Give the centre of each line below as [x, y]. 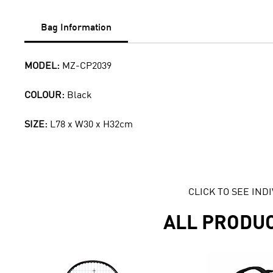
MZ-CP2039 [87, 65]
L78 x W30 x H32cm [91, 124]
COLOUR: [46, 94]
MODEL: [43, 65]
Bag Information [76, 27]
